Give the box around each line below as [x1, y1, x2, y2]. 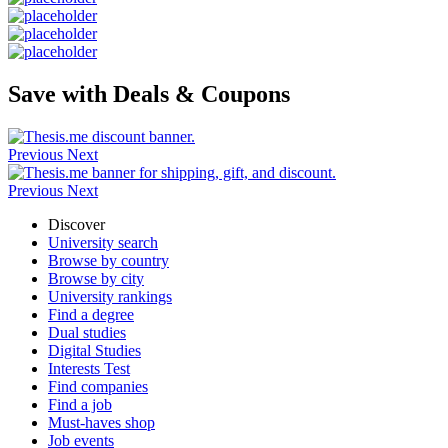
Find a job [48, 395, 112, 413]
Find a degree [48, 305, 134, 323]
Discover [48, 215, 105, 233]
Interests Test [48, 359, 130, 377]
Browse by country [48, 251, 169, 269]
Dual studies [48, 323, 126, 341]
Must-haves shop [48, 413, 155, 431]
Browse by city [48, 269, 144, 287]
